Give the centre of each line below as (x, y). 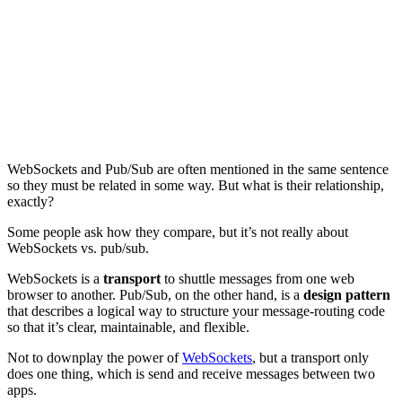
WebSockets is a (55, 278)
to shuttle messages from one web (258, 278)
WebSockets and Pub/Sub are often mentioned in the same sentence (198, 169)
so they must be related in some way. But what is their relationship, (196, 185)
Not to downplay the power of (95, 357)
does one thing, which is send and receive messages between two (191, 373)
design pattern (347, 294)
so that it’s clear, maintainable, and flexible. (128, 327)
